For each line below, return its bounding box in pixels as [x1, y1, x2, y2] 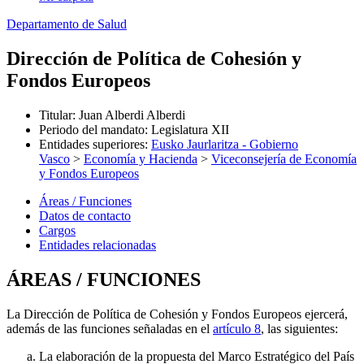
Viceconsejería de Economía [211, 151, 357, 166]
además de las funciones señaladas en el [6, 321, 213, 336]
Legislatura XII [151, 122, 229, 136]
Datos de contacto [39, 208, 131, 223]
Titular [39, 107, 72, 122]
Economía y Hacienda [84, 151, 197, 166]
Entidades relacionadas [39, 237, 156, 252]
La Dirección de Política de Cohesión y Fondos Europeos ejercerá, [6, 306, 348, 321]
